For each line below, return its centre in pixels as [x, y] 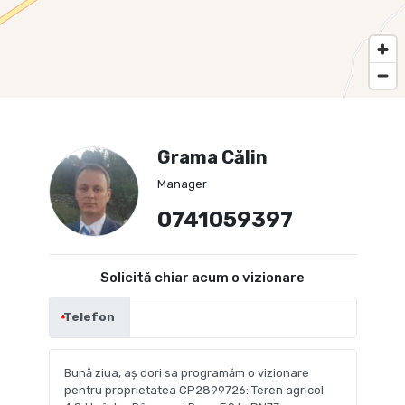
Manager [182, 184]
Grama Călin [212, 157]
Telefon [89, 316]
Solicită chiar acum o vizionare [202, 277]
